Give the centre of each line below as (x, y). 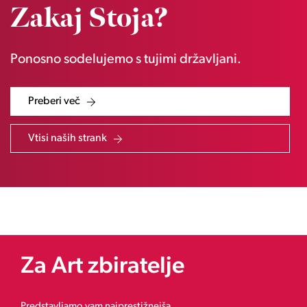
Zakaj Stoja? (89, 19)
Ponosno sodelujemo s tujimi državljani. (126, 60)
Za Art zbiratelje (102, 267)
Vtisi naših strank (67, 139)
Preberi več (54, 102)
